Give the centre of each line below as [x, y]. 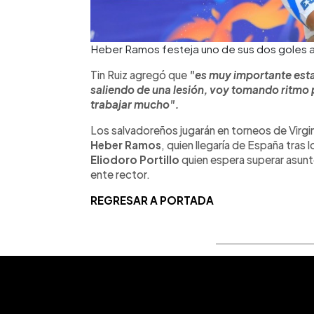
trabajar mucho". [135, 104]
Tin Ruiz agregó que [140, 74]
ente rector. [120, 174]
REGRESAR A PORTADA [152, 200]
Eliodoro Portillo [135, 159]
